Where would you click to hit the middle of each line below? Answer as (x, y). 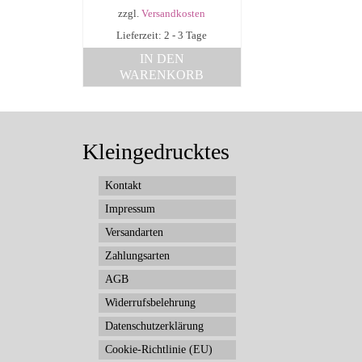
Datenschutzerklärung (154, 326)
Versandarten (134, 233)
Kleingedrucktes (156, 152)
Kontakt (123, 186)
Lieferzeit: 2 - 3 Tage (162, 36)
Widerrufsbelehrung (150, 303)
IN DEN (162, 59)
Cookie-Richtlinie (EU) (159, 350)
